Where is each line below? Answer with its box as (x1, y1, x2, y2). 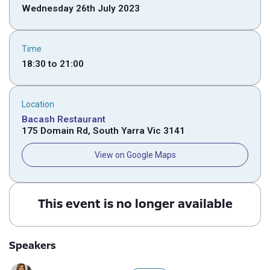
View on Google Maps (94, 150, 176, 160)
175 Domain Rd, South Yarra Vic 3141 (22, 125, 185, 136)
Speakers (9, 239, 56, 251)
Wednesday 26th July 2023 (22, 3, 140, 14)
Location (22, 99, 54, 109)
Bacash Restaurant (22, 114, 105, 125)
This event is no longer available (37, 196, 233, 210)
